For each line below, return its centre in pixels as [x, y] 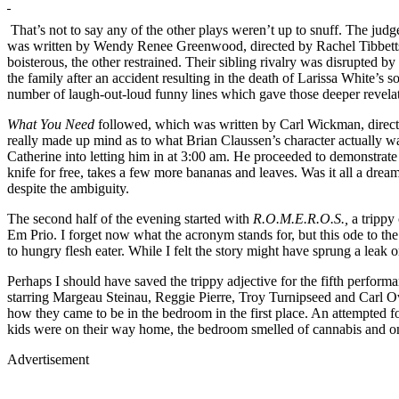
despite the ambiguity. [68, 188]
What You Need [53, 124]
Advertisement [48, 359]
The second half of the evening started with [130, 218]
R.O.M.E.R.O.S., [302, 218]
